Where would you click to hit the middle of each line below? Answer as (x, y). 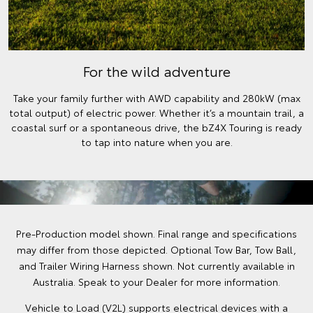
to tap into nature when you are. (156, 142)
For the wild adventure (156, 71)
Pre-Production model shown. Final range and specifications (156, 233)
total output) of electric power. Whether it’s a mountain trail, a (156, 112)
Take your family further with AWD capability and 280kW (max (156, 98)
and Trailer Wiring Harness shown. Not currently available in (156, 265)
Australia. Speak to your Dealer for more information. (156, 282)
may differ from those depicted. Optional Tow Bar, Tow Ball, (156, 249)
